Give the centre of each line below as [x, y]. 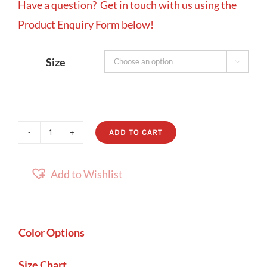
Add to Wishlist [87, 174]
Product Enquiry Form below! [86, 25]
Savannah [72, 141]
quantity [70, 161]
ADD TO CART [136, 132]
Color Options [52, 232]
